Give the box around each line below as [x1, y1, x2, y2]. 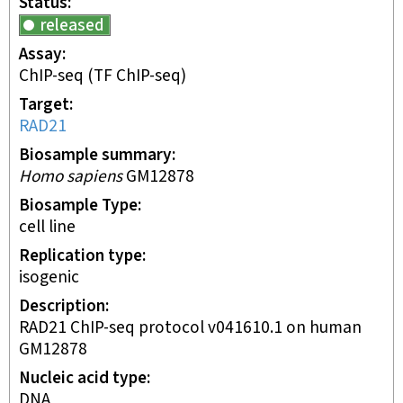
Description [19, 295, 105, 318]
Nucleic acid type [19, 367, 147, 390]
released [40, 14, 104, 37]
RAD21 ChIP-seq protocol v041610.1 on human [19, 317, 362, 339]
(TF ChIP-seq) [84, 65, 186, 87]
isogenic [19, 266, 79, 289]
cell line [19, 216, 76, 238]
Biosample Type [19, 194, 138, 217]
